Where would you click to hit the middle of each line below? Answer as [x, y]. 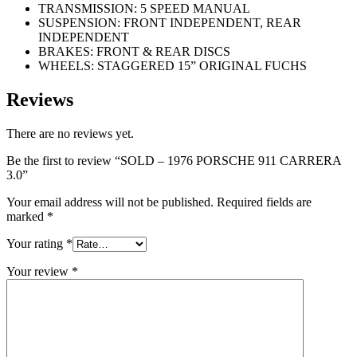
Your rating [36, 244]
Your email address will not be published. [110, 202]
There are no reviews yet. [70, 134]
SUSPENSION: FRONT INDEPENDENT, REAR [170, 23]
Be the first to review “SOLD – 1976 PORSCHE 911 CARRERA [174, 161]
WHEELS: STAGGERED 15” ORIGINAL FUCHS [173, 66]
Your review [39, 272]
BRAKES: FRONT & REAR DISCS [134, 52]
